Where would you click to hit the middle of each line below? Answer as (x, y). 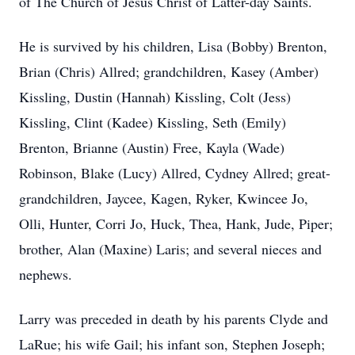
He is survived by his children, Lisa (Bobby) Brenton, (173, 46)
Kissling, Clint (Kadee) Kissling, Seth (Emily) (153, 122)
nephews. (46, 274)
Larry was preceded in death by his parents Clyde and (174, 319)
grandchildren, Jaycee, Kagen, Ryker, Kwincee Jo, (164, 198)
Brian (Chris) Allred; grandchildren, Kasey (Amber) (169, 71)
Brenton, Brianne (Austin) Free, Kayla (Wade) (152, 147)
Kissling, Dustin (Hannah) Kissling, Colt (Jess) (155, 97)
